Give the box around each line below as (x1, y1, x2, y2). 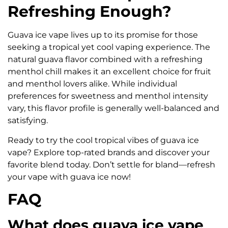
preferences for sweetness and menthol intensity (8, 91, 208, 101)
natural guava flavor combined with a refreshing (8, 54, 203, 65)
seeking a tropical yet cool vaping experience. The (8, 42, 210, 52)
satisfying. (8, 116, 48, 126)
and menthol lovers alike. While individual (8, 79, 177, 89)
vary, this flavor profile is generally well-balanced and (8, 103, 219, 113)
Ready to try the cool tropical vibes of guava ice (8, 135, 199, 145)
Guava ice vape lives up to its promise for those (8, 30, 198, 40)
